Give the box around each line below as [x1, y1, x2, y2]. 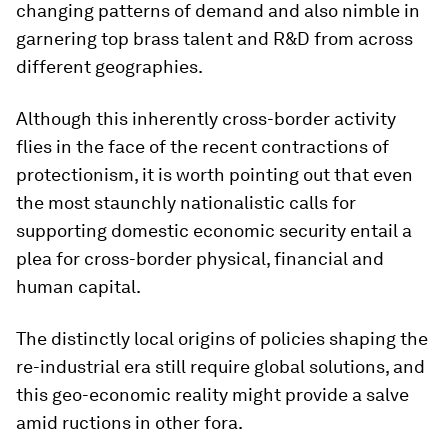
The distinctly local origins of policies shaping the [16, 328, 428, 349]
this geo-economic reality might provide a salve [16, 384, 409, 405]
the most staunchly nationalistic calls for [16, 192, 356, 213]
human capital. [16, 276, 141, 297]
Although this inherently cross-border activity [16, 108, 396, 129]
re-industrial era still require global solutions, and [16, 356, 425, 377]
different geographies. [16, 56, 203, 77]
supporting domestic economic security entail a [16, 220, 412, 241]
